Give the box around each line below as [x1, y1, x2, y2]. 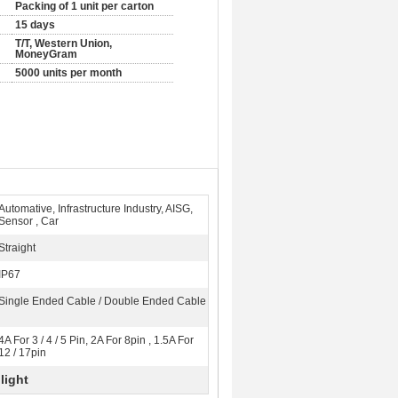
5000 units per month [15, 67, 122, 79]
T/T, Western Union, [15, 37, 112, 50]
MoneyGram [15, 48, 77, 60]
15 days [15, 19, 55, 31]
